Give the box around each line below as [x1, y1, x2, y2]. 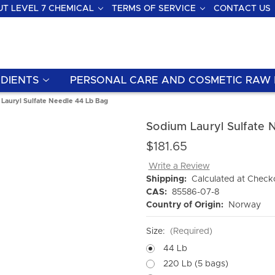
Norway [228, 201, 261, 210]
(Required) [169, 227, 212, 236]
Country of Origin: [146, 201, 223, 210]
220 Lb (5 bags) [163, 259, 228, 268]
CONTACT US [214, 4, 271, 13]
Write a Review [148, 162, 210, 171]
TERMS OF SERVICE [112, 4, 196, 13]
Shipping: [146, 175, 187, 184]
